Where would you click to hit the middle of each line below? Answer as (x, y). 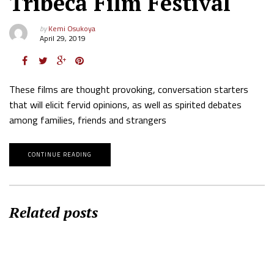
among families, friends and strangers (88, 120)
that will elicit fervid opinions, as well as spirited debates (125, 104)
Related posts (54, 212)
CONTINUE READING (60, 154)
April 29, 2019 (63, 38)
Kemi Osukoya (72, 28)
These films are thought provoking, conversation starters (129, 89)
